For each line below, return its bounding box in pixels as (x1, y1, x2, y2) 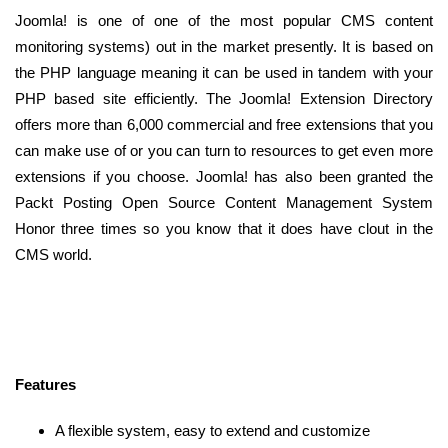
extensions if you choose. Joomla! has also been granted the (15, 168, 433, 186)
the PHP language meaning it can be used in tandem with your (15, 64, 433, 82)
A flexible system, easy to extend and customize (55, 422, 370, 440)
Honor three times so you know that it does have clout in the (15, 220, 433, 238)
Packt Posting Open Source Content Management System (15, 194, 433, 212)
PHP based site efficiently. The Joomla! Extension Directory (15, 90, 433, 108)
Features (15, 376, 76, 394)
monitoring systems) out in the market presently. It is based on (15, 38, 433, 56)
